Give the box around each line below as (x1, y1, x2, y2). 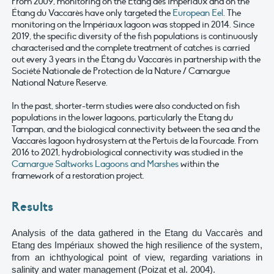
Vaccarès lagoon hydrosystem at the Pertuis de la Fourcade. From (12, 135, 258, 146)
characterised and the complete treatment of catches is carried (12, 42, 250, 53)
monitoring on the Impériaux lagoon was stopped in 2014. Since (12, 18, 254, 30)
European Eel (172, 7, 223, 18)
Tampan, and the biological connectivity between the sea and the (12, 123, 260, 135)
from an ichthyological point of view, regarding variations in (12, 252, 262, 263)
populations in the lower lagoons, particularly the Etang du (12, 111, 233, 123)
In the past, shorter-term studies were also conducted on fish (12, 100, 240, 111)
